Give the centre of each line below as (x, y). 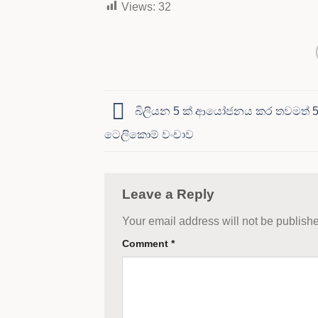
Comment (147, 243)
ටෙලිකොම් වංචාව (149, 135)
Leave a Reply (170, 194)
